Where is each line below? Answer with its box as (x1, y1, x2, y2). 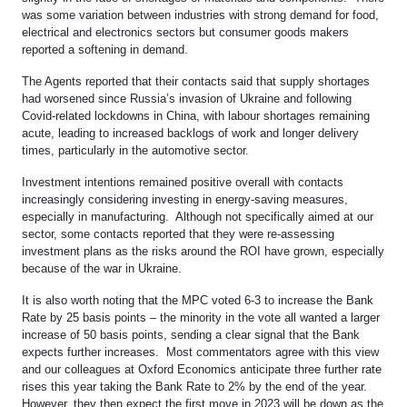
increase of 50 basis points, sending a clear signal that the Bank (22, 327, 360, 342)
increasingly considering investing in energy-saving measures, (22, 192, 348, 206)
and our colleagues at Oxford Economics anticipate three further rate (22, 362, 382, 376)
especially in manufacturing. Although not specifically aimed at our (22, 209, 373, 223)
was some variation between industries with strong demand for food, (22, 7, 379, 22)
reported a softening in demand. (22, 42, 188, 56)
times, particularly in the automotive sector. (22, 143, 249, 157)
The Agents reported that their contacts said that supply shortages (22, 74, 370, 88)
